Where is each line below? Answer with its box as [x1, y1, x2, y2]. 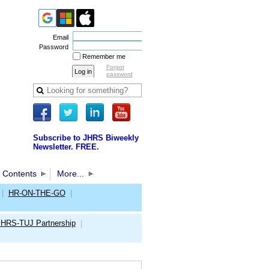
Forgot [106, 64, 124, 70]
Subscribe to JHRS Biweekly [32, 133, 139, 142]
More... [56, 169, 84, 178]
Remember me [82, 53, 125, 60]
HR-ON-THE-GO [8, 189, 65, 198]
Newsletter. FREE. [32, 142, 99, 151]
